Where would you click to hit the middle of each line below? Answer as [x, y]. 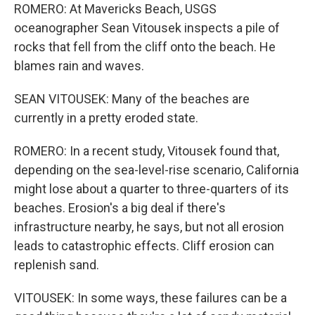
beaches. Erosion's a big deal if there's [120, 207]
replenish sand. [57, 264]
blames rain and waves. [79, 65]
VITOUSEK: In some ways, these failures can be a [150, 297]
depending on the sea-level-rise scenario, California [156, 169]
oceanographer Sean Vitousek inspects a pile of [147, 27]
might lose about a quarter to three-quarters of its [152, 188]
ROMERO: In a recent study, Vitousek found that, [147, 150]
